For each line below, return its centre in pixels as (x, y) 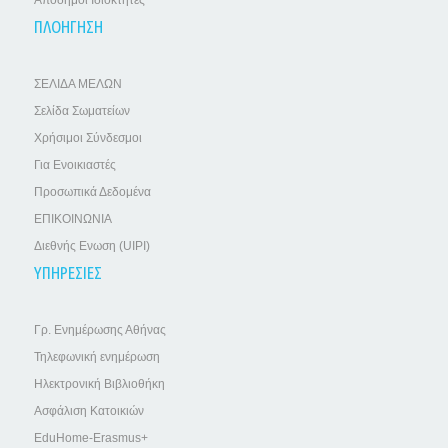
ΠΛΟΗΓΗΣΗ (68, 26)
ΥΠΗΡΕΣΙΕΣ (67, 272)
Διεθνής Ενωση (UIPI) (91, 245)
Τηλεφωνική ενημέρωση (96, 356)
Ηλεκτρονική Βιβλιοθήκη (99, 383)
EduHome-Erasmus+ (90, 437)
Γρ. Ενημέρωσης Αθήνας (99, 329)
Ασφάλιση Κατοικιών (88, 410)
